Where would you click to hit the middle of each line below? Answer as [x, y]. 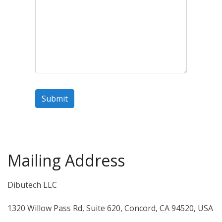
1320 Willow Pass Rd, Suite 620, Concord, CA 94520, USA [110, 208]
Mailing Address [66, 160]
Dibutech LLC [32, 185]
